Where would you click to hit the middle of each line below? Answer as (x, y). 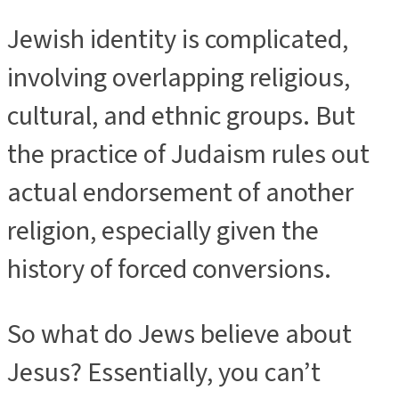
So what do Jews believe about (179, 335)
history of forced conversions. (169, 269)
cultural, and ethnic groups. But (181, 116)
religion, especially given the (163, 231)
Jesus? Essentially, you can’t (164, 373)
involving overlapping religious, (179, 77)
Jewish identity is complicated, (178, 39)
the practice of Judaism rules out (188, 154)
